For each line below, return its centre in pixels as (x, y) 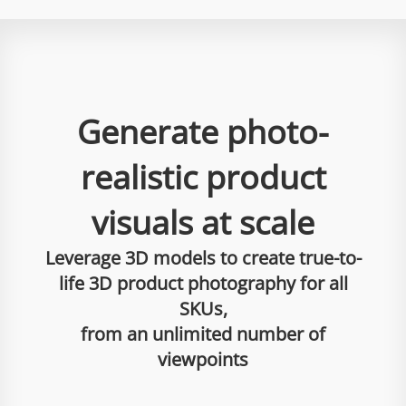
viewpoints (203, 359)
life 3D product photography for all (203, 283)
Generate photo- (203, 132)
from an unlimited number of (203, 334)
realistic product (203, 177)
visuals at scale (203, 222)
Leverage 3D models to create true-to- (203, 258)
